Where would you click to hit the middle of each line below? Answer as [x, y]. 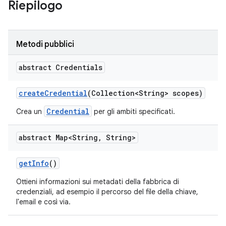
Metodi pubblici [45, 44]
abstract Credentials [61, 67]
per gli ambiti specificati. [133, 111]
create [32, 93]
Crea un [30, 111]
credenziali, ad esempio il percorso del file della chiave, [107, 192]
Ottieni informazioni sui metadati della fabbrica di [98, 182]
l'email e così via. [43, 202]
